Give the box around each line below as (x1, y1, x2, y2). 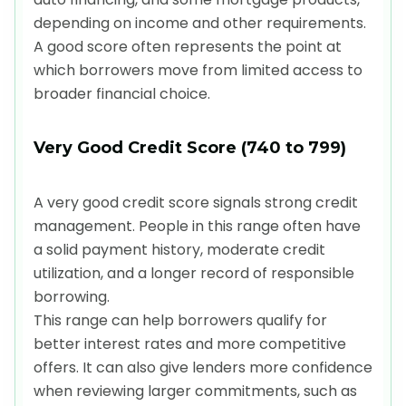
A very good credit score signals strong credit (34, 191, 358, 213)
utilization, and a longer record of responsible (34, 262, 354, 284)
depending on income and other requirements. (34, 12, 366, 34)
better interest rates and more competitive (34, 333, 346, 354)
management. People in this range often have (34, 215, 361, 237)
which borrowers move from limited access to (34, 59, 362, 81)
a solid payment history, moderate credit (34, 238, 325, 260)
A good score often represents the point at (34, 35, 342, 57)
